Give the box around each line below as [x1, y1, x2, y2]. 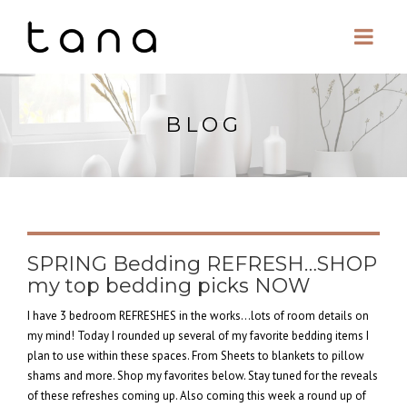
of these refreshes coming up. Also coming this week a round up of [27, 388, 366, 403]
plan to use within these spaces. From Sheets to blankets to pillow [27, 348, 364, 363]
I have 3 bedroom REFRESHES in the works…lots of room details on [27, 308, 369, 323]
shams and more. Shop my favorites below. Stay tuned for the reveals [27, 368, 378, 383]
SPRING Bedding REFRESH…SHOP [27, 252, 377, 276]
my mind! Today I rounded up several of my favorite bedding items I [27, 328, 369, 343]
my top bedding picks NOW [27, 273, 310, 298]
